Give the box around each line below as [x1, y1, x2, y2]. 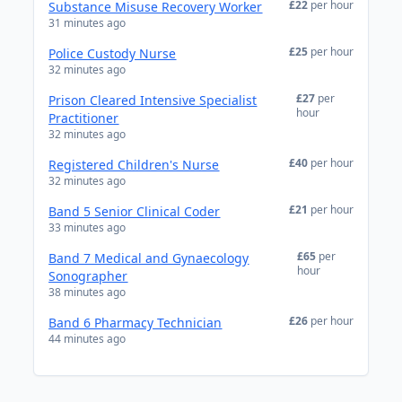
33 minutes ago [48, 220, 127, 235]
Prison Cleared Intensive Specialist [48, 92, 258, 109]
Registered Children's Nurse [48, 156, 220, 173]
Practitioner [48, 109, 119, 127]
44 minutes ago [48, 331, 127, 346]
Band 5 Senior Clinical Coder [48, 203, 221, 220]
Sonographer [48, 267, 128, 284]
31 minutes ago [48, 15, 127, 31]
